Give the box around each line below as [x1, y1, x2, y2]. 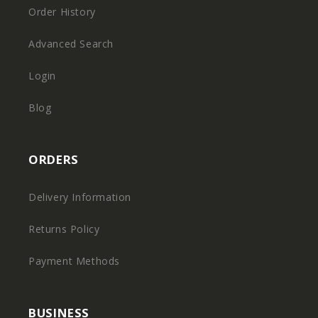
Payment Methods [28, 254, 120, 268]
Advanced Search [28, 37, 114, 50]
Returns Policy [28, 222, 100, 236]
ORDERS [28, 151, 79, 168]
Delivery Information [28, 190, 131, 204]
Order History [28, 5, 96, 18]
